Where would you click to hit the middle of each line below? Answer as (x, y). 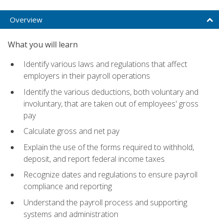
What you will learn (43, 44)
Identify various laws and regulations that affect (105, 64)
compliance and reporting (68, 186)
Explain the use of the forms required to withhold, (109, 147)
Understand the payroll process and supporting (105, 202)
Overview (26, 19)
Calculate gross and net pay (71, 131)
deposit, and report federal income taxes (94, 159)
